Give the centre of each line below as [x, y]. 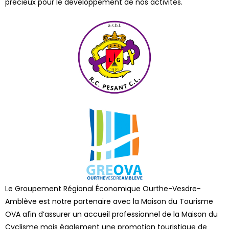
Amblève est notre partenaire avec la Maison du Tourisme [109, 201]
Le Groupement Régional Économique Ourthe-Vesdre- [103, 188]
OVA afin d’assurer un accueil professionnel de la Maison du [111, 214]
